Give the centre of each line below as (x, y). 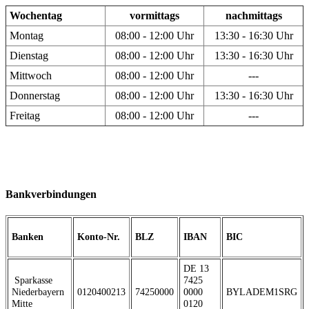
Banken (28, 237)
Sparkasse (32, 280)
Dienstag (29, 56)
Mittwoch (31, 76)
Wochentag (36, 16)
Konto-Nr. (99, 237)
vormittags (154, 16)
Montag (27, 36)
